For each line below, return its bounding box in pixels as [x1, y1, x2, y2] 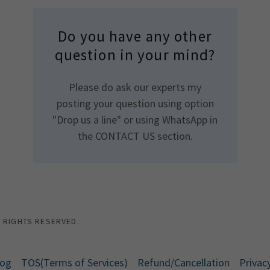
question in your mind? [54, 45, 216, 64]
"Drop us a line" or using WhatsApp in [52, 113, 218, 127]
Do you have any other [58, 27, 212, 46]
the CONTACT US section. [77, 129, 193, 143]
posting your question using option [56, 96, 214, 110]
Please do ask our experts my [69, 80, 201, 94]
